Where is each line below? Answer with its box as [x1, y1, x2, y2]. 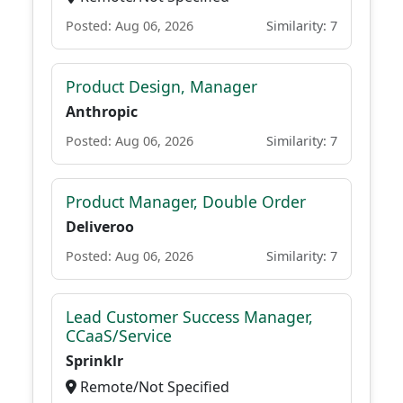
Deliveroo [66, 217, 134, 237]
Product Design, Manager [66, 76, 257, 97]
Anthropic [66, 102, 138, 121]
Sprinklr [66, 351, 123, 371]
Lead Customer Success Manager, [66, 306, 313, 327]
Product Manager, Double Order [66, 191, 306, 212]
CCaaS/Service [66, 325, 172, 346]
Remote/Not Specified [76, 377, 229, 397]
